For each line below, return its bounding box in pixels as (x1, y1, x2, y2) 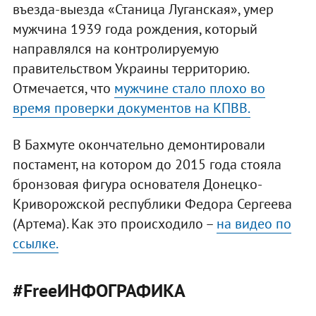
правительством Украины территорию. (12, 59, 248, 78)
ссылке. (12, 233, 59, 253)
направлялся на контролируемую (12, 39, 219, 58)
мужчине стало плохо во (114, 78, 265, 97)
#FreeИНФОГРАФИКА (12, 278, 186, 302)
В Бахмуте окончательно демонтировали (12, 135, 265, 154)
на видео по (216, 214, 291, 233)
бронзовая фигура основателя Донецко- (12, 174, 262, 193)
